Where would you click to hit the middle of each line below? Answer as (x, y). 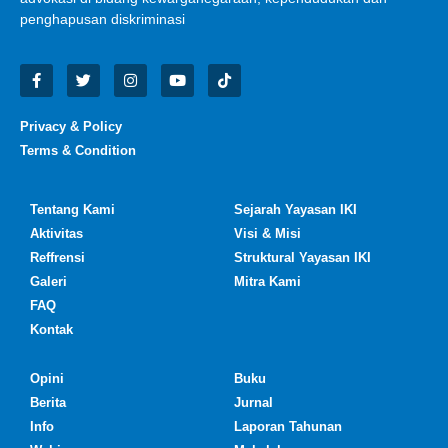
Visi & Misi (267, 234)
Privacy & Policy (71, 127)
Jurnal (253, 403)
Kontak (51, 330)
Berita (48, 403)
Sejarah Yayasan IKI (295, 210)
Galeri (48, 282)
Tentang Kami (72, 210)
